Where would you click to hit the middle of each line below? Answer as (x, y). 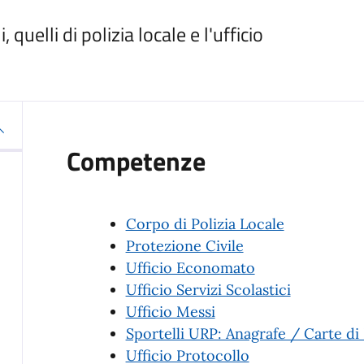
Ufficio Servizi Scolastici (208, 289)
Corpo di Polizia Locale (205, 223)
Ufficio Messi (170, 311)
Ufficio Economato (190, 267)
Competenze (136, 160)
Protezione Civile (184, 245)
